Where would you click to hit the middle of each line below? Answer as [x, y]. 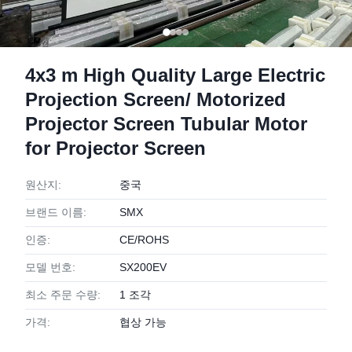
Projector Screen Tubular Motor [166, 124]
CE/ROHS [144, 240]
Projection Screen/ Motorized [156, 99]
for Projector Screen [115, 148]
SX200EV [143, 267]
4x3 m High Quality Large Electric [175, 75]
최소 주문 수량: [63, 295]
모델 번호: [50, 267]
